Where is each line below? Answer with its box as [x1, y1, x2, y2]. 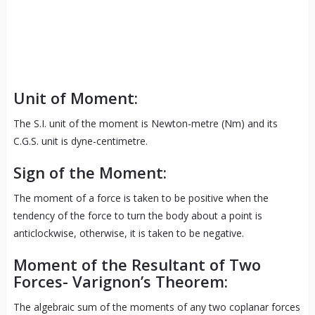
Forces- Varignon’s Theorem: [13, 271, 228, 292]
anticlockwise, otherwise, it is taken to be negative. [13, 226, 244, 240]
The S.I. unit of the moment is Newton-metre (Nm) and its [13, 117, 278, 131]
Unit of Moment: [13, 87, 138, 109]
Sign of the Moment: [13, 162, 167, 184]
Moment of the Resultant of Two [13, 254, 261, 276]
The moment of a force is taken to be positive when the [13, 191, 269, 205]
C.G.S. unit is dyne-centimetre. [13, 134, 148, 148]
